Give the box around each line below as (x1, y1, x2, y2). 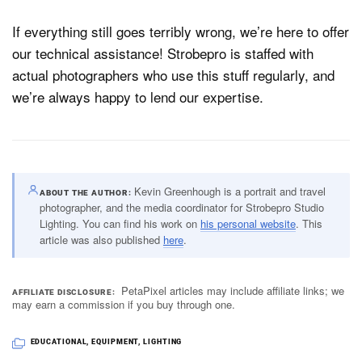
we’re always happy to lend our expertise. (12, 86, 263, 107)
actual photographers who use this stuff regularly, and (12, 65, 335, 86)
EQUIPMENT (91, 337, 139, 346)
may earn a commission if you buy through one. (12, 296, 235, 312)
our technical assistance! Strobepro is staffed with (12, 43, 314, 64)
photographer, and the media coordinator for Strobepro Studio (39, 199, 324, 215)
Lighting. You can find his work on (39, 215, 200, 231)
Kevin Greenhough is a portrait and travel (134, 183, 326, 199)
